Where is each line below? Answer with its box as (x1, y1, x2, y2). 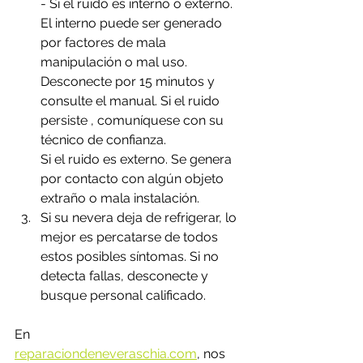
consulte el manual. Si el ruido (41, 93, 223, 109)
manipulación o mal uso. (41, 54, 190, 70)
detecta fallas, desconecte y (41, 268, 211, 284)
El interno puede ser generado (41, 15, 225, 31)
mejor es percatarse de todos (41, 229, 221, 245)
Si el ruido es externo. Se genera (41, 152, 235, 167)
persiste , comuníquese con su (41, 113, 227, 128)
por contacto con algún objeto (41, 171, 227, 186)
